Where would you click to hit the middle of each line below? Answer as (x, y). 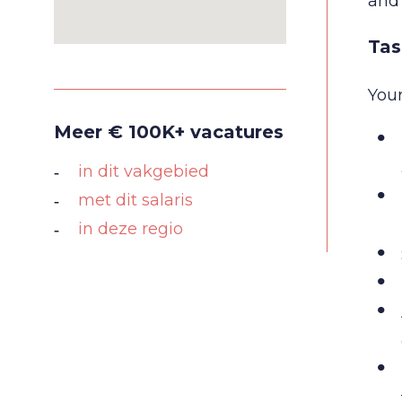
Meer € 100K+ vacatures (169, 132)
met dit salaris (135, 200)
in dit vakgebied (143, 171)
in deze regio (130, 229)
